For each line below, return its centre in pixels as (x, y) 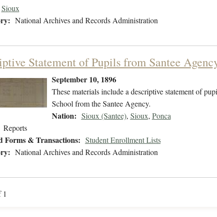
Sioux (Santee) (104, 116)
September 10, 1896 (84, 79)
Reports (15, 128)
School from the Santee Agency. (101, 104)
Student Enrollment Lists (123, 140)
